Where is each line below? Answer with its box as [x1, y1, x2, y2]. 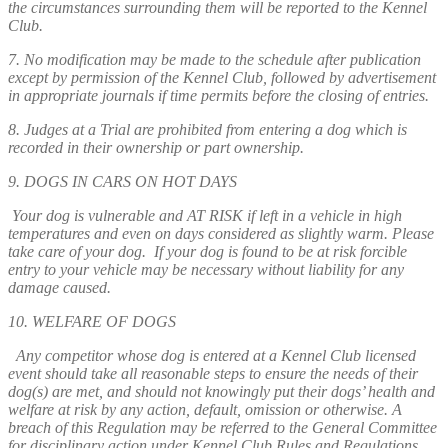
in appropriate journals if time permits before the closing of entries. [8, 86, 433, 104]
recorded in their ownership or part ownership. [8, 138, 308, 156]
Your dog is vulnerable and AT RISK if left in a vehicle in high [8, 206, 402, 224]
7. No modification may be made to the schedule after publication [8, 50, 421, 68]
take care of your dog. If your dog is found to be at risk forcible [8, 242, 407, 260]
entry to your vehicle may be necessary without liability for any [8, 260, 404, 278]
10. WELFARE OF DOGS [8, 312, 180, 330]
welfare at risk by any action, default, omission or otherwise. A [8, 400, 402, 418]
